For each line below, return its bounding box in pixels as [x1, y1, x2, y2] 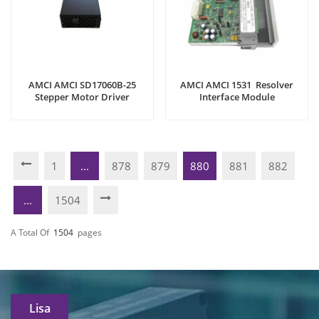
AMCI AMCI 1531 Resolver [180, 78, 293, 92]
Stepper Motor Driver [35, 90, 130, 104]
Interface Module [199, 90, 275, 104]
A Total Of [11, 226, 49, 239]
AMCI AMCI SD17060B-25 [28, 78, 136, 92]
